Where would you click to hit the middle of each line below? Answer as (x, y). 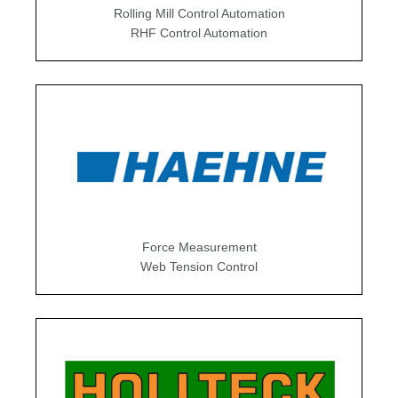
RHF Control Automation (199, 33)
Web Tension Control (199, 267)
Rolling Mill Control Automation (199, 14)
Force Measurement (199, 247)
